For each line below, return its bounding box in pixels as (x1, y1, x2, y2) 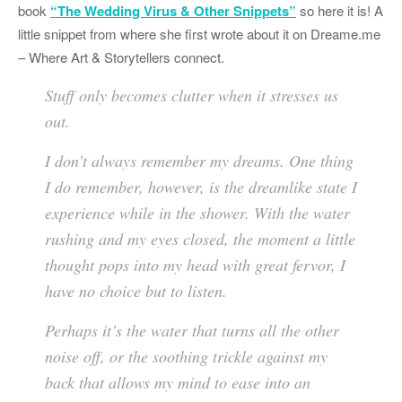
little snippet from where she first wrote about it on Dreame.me (18, 24, 380, 44)
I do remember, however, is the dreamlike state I (45, 176, 357, 198)
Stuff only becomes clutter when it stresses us (45, 84, 338, 107)
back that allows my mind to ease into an (45, 371, 310, 394)
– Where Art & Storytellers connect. (18, 48, 224, 67)
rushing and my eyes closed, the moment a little (45, 228, 355, 250)
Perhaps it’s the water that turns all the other (45, 319, 339, 342)
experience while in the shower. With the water (45, 202, 350, 224)
